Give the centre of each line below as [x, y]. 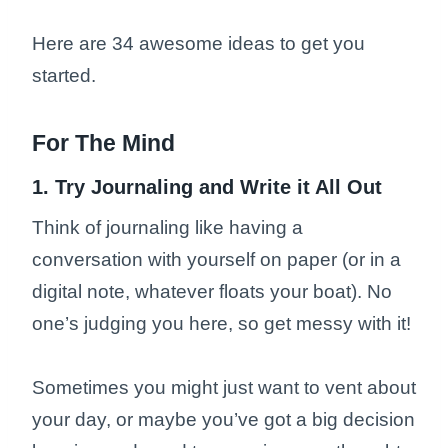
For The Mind [103, 143]
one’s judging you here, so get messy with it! [224, 323]
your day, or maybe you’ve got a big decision [223, 419]
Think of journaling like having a [167, 227]
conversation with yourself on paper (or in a [216, 259]
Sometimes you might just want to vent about [224, 387]
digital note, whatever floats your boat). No [212, 291]
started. [66, 75]
